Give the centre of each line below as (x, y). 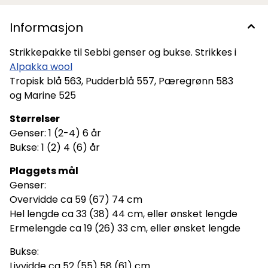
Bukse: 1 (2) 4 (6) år (55, 148)
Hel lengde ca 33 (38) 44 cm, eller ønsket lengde (124, 214)
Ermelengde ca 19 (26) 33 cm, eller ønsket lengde (125, 229)
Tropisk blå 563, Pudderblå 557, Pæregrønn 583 (121, 81)
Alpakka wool (41, 67)
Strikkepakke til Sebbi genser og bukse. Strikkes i (123, 53)
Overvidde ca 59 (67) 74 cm (76, 200)
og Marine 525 (43, 96)
